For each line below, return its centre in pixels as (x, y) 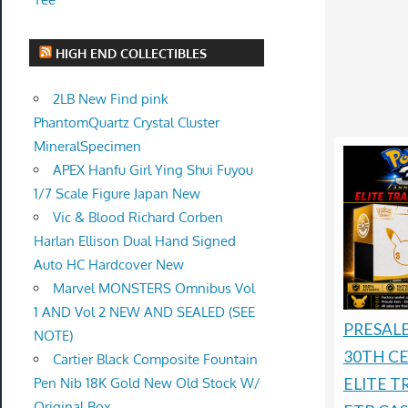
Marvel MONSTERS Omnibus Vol (153, 288)
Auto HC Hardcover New (108, 264)
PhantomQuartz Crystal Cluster (126, 122)
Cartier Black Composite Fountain (155, 359)
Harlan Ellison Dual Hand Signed (134, 240)
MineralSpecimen (87, 146)
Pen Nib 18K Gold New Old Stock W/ (147, 382)
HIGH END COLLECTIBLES (132, 53)
